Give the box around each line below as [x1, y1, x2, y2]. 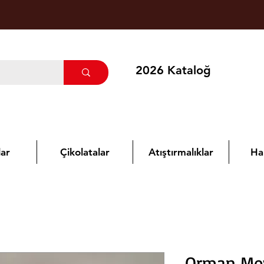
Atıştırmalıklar [148, 146, 213, 158]
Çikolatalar [60, 146, 110, 158]
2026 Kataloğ [136, 63, 211, 77]
